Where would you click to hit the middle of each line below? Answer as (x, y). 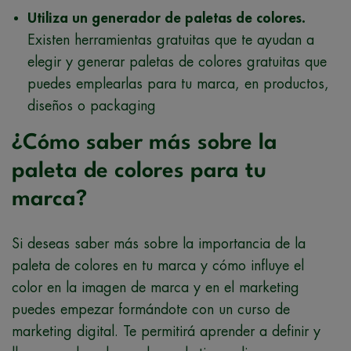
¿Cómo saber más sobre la (145, 143)
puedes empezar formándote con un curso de (151, 309)
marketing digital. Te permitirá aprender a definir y (166, 331)
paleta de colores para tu (139, 171)
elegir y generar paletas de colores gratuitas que (177, 62)
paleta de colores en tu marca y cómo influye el (158, 265)
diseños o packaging (92, 105)
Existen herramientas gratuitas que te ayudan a (171, 40)
